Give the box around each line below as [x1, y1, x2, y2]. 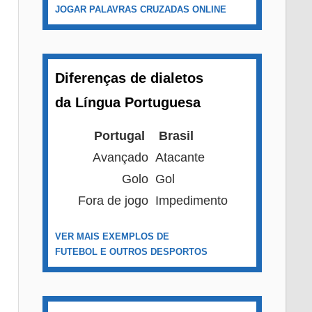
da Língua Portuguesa [54, 94, 201, 110]
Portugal [93, 128, 148, 143]
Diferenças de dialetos [54, 70, 203, 86]
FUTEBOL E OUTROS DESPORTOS [54, 247, 208, 257]
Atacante [155, 150, 205, 164]
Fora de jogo [77, 193, 148, 208]
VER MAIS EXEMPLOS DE [54, 231, 169, 242]
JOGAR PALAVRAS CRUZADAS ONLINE [54, 3, 226, 15]
